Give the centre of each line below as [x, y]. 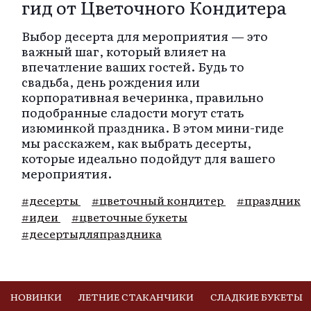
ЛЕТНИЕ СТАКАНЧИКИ [136, 297]
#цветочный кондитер [159, 200]
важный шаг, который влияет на [124, 50]
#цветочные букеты [129, 216]
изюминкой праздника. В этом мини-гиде [153, 127]
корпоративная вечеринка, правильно [143, 96]
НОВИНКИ [36, 297]
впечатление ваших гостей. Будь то [133, 66]
